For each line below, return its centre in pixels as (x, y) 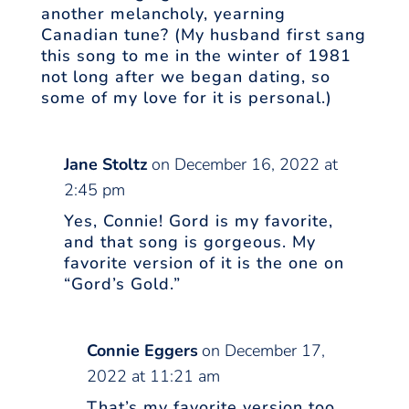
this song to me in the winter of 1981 (196, 56)
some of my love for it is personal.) (186, 98)
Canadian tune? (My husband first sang (203, 35)
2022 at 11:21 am (153, 377)
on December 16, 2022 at (244, 165)
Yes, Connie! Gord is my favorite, (198, 221)
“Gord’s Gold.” (122, 284)
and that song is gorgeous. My (189, 242)
